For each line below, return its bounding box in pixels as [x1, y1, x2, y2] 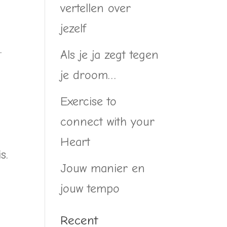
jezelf [60, 21, 87, 35]
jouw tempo [60, 181, 120, 196]
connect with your [60, 114, 155, 129]
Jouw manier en [60, 161, 145, 175]
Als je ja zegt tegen [60, 47, 159, 62]
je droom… [60, 67, 117, 82]
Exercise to [60, 94, 117, 108]
